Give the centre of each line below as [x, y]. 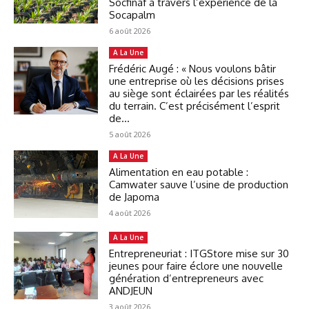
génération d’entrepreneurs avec [187, 279]
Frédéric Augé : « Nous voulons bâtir [193, 69]
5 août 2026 [130, 134]
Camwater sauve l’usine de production [199, 185]
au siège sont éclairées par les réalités [199, 94]
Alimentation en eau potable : [179, 172]
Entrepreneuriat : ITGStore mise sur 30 [199, 254]
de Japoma [134, 197]
